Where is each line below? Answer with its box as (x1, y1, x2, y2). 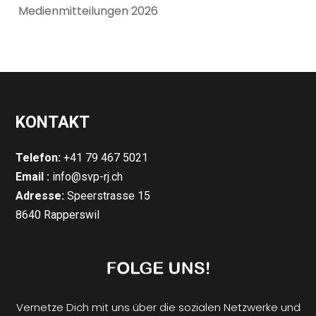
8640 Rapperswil (16, 208, 103, 222)
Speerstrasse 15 (64, 189, 151, 203)
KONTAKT (16, 113, 90, 133)
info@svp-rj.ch (49, 170, 123, 184)
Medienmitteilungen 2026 (18, 3, 159, 20)
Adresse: (16, 189, 65, 203)
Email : (16, 170, 50, 184)
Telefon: (16, 151, 61, 165)
